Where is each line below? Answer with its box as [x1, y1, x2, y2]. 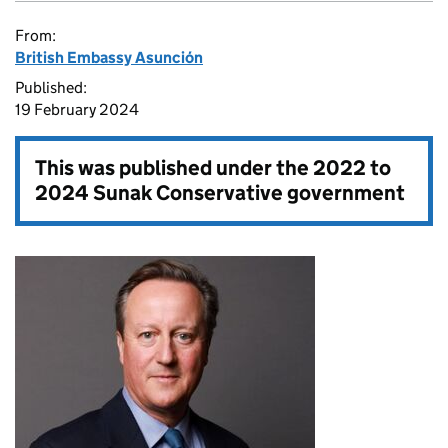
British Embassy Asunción [15, 48, 203, 67]
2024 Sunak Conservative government [35, 180, 405, 206]
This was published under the [35, 155, 313, 181]
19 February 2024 [15, 100, 139, 119]
